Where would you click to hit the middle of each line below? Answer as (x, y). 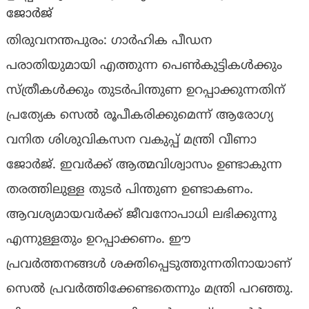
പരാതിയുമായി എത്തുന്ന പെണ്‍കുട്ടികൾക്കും (144, 66)
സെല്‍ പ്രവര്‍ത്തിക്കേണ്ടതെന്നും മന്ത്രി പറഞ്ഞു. (149, 290)
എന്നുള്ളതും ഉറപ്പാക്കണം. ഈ (98, 240)
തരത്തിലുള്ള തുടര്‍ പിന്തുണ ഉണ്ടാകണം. (129, 190)
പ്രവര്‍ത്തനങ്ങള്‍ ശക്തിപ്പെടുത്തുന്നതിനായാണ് (148, 265)
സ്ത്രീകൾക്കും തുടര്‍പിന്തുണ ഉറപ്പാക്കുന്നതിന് (145, 91)
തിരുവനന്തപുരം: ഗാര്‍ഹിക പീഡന (109, 41)
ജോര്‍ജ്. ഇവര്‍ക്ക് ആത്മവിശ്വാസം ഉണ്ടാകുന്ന (144, 166)
